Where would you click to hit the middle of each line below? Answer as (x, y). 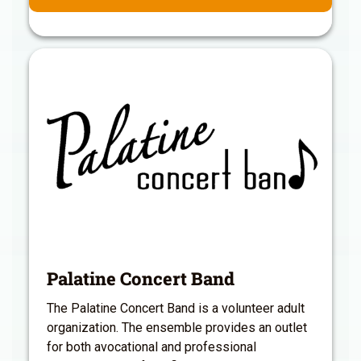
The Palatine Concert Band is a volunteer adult (176, 308)
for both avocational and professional (151, 346)
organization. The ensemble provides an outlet (177, 327)
